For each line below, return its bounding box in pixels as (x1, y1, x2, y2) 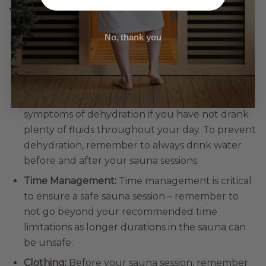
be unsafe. (24, 237, 73, 248)
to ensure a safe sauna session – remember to (24, 191, 239, 202)
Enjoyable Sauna (9, 26, 214, 57)
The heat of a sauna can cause (72, 93, 218, 104)
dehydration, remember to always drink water (24, 140, 242, 151)
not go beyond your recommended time (24, 206, 217, 217)
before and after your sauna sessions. (24, 155, 199, 166)
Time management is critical (119, 175, 252, 186)
